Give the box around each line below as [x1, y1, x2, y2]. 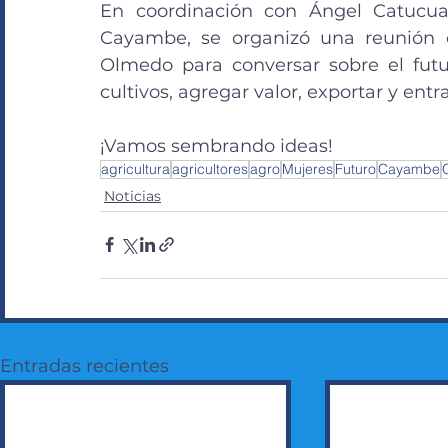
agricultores [172, 159, 248, 178]
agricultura [101, 159, 170, 178]
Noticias [104, 186, 161, 205]
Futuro [335, 159, 376, 178]
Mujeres [282, 159, 333, 178]
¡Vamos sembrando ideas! [100, 134, 333, 157]
